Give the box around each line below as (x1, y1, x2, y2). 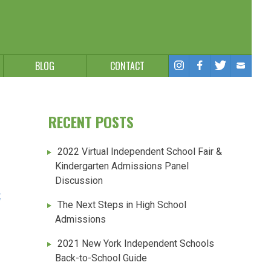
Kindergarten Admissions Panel (55, 160, 189, 172)
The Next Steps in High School (57, 198, 186, 211)
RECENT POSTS (48, 110, 134, 132)
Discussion (55, 174, 103, 186)
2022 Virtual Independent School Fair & (57, 145, 222, 157)
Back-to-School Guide (55, 252, 148, 264)
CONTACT (109, 59, 145, 73)
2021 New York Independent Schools (57, 237, 214, 249)
